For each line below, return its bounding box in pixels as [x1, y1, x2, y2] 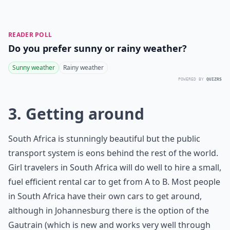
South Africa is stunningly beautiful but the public [8, 133, 200, 144]
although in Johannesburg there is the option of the [8, 205, 209, 216]
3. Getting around [8, 103, 144, 124]
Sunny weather [12, 63, 55, 72]
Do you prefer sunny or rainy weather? [8, 42, 187, 54]
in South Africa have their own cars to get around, [8, 190, 202, 202]
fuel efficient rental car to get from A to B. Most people [8, 176, 220, 187]
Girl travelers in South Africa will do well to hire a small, [8, 162, 221, 173]
